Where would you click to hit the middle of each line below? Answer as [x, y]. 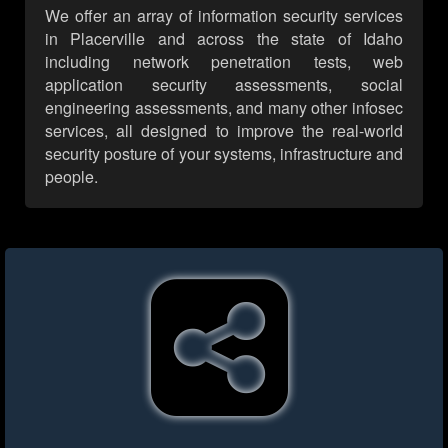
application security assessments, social [224, 85]
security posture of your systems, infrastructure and [224, 154]
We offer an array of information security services [224, 16]
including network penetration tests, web [224, 62]
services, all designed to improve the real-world [224, 131]
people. [71, 177]
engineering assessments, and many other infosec [224, 108]
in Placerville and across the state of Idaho [224, 39]
